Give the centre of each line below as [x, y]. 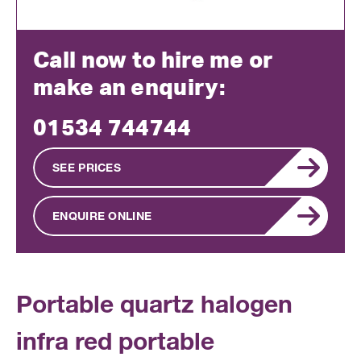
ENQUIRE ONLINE [102, 215]
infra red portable [115, 340]
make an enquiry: [129, 86]
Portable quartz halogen [154, 303]
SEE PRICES [87, 167]
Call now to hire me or [153, 59]
